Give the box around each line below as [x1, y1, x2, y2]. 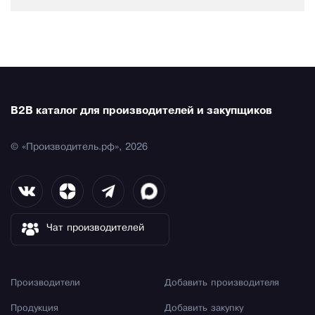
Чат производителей [46, 224, 144, 233]
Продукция [11, 304, 58, 314]
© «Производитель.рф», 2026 [11, 143, 148, 153]
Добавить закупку [165, 304, 243, 314]
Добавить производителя [165, 279, 279, 288]
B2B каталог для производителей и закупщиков [11, 106, 272, 117]
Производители [11, 279, 80, 288]
